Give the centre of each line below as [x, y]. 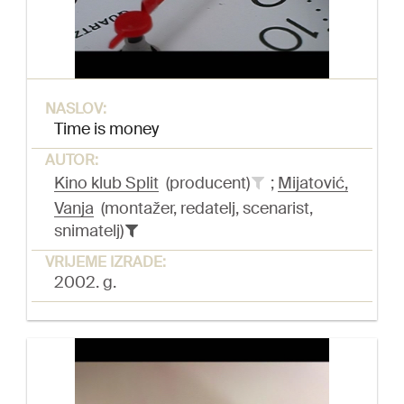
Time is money [106, 129]
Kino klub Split [106, 183]
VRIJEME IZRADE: [106, 262]
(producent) [206, 183]
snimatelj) [91, 230]
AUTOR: [72, 160]
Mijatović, [313, 183]
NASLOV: [76, 108]
